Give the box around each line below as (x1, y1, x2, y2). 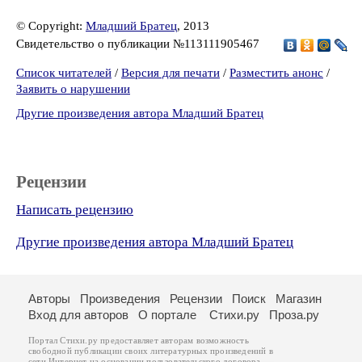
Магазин (276, 292, 322, 305)
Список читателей (16, 66, 112, 79)
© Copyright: (16, 19, 86, 32)
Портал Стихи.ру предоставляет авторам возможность (28, 336, 249, 345)
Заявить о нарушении (16, 82, 130, 95)
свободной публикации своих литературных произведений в (28, 347, 273, 356)
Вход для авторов (28, 308, 128, 322)
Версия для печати (121, 66, 220, 79)
